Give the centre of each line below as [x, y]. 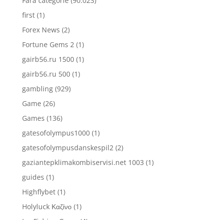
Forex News [41, 30]
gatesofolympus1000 [56, 133]
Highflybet [39, 192]
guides [33, 177]
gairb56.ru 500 [46, 74]
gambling [37, 89]
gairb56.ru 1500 [48, 59]
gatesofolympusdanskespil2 [68, 148]
